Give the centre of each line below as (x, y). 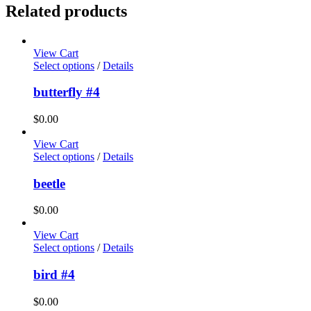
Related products (66, 11)
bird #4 (54, 275)
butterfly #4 (67, 92)
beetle (49, 183)
